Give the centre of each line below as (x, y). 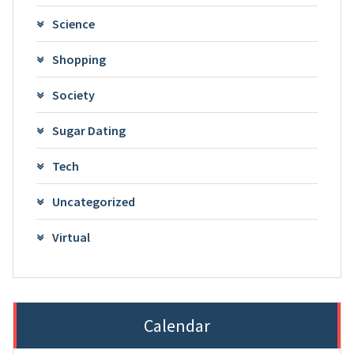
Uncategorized (93, 202)
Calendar (177, 326)
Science (73, 24)
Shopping (79, 60)
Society (73, 95)
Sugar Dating (88, 131)
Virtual (71, 237)
